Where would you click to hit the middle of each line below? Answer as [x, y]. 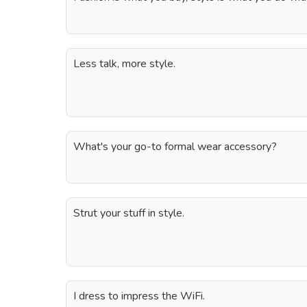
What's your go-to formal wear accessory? [175, 147]
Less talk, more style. [124, 64]
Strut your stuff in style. [129, 213]
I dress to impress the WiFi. [139, 296]
